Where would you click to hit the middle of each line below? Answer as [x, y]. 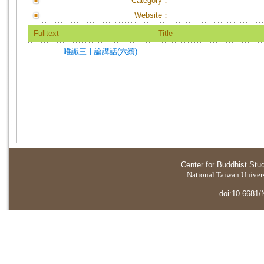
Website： [152, 15]
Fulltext [46, 33]
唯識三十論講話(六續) [100, 52]
